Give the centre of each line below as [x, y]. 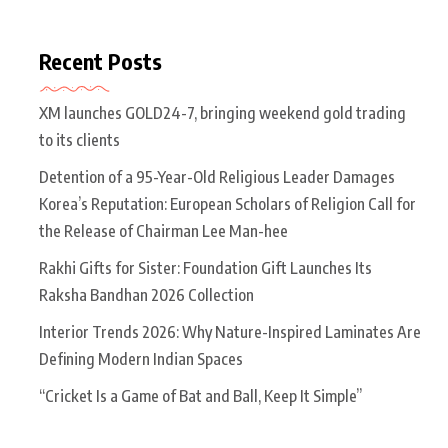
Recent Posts [100, 60]
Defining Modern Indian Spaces [141, 358]
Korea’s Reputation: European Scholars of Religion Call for [227, 203]
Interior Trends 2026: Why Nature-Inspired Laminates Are [230, 331]
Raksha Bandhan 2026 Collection [146, 294]
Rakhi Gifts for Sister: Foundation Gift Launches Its [205, 267]
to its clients [79, 139]
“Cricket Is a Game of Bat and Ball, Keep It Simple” [200, 395]
